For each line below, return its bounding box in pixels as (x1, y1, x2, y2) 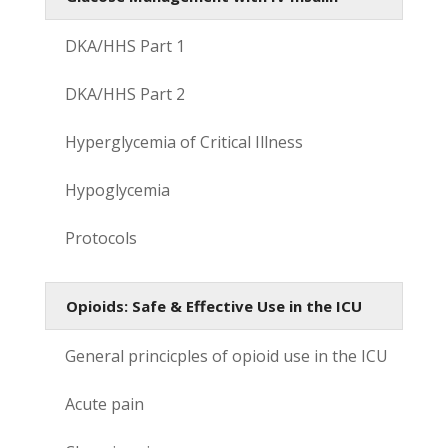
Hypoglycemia (64, 178, 170, 201)
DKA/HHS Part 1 (64, 34, 185, 57)
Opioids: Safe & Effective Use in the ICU (65, 295, 362, 316)
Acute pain (64, 392, 144, 415)
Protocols (64, 226, 137, 249)
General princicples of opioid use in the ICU (64, 344, 388, 367)
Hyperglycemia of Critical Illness (64, 130, 303, 153)
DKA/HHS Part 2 (64, 82, 185, 105)
